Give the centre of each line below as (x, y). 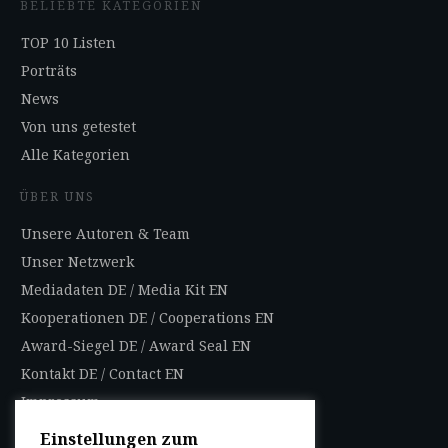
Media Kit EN (183, 290)
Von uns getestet (78, 127)
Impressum (60, 402)
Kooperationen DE (86, 318)
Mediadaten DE (73, 290)
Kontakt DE (59, 374)
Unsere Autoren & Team (105, 234)
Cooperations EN (216, 318)
